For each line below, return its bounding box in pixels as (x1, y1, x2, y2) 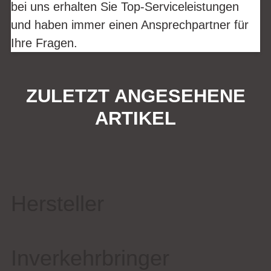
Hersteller (11, 191, 104, 217)
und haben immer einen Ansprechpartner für (11, 18, 249, 31)
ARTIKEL (95, 107, 176, 129)
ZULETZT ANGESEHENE (25, 85, 246, 106)
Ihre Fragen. (11, 36, 77, 50)
